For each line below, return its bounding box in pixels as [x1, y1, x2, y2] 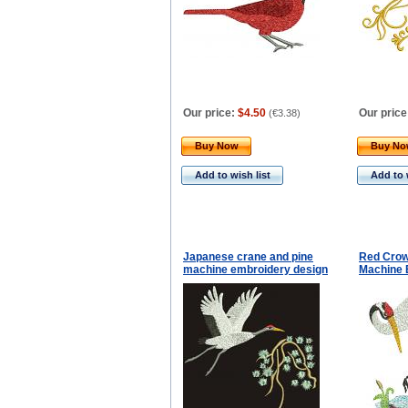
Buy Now [195, 140, 239, 151]
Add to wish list [195, 169, 270, 180]
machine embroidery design [183, 263, 328, 276]
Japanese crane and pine [183, 250, 313, 263]
